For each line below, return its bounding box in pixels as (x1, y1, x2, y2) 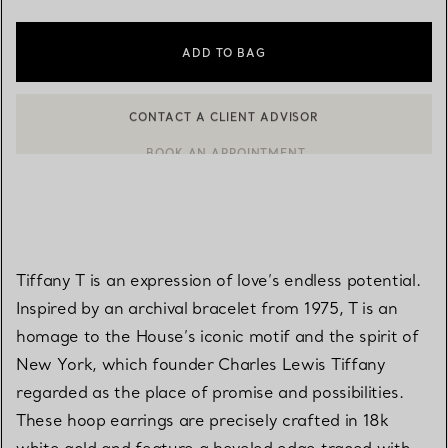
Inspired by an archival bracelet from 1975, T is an (16, 297, 398, 318)
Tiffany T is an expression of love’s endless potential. (16, 269, 421, 290)
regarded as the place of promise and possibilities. (16, 381, 404, 402)
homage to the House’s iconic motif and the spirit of (16, 325, 419, 346)
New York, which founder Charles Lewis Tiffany (16, 353, 386, 374)
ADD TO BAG (182, 45, 266, 60)
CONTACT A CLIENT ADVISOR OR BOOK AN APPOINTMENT (47, 123, 424, 138)
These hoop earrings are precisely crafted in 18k (16, 409, 389, 430)
